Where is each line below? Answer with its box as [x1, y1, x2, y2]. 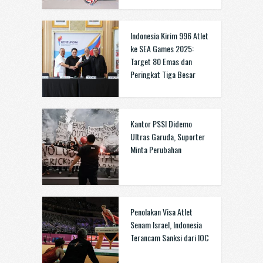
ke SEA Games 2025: [130, 42, 194, 55]
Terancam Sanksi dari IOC [130, 231, 209, 244]
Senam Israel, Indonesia [130, 218, 202, 231]
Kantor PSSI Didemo [130, 117, 192, 130]
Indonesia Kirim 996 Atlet [130, 29, 208, 42]
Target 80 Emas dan [130, 55, 192, 68]
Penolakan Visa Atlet [130, 205, 193, 218]
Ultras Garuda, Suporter [130, 130, 205, 143]
